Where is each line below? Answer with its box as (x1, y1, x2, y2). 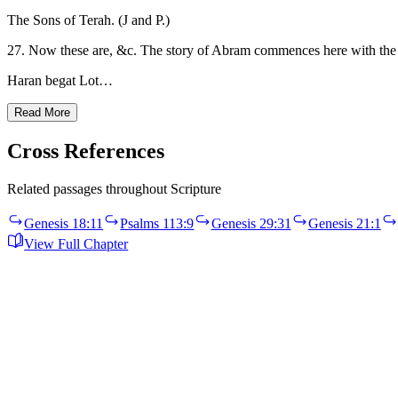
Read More (14, 106, 70, 120)
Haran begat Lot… (7, 73, 113, 89)
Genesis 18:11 (24, 216, 104, 232)
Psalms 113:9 (120, 216, 195, 232)
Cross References (7, 139, 164, 163)
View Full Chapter (24, 236, 129, 252)
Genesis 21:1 (307, 216, 381, 232)
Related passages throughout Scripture (7, 180, 221, 196)
